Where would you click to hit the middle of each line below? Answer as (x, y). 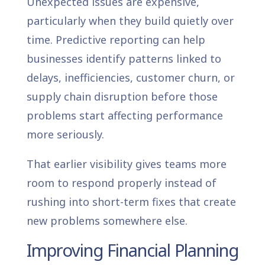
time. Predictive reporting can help (116, 39)
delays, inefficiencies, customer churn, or (130, 77)
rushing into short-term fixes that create (131, 201)
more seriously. (65, 134)
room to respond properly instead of (121, 182)
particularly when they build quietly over (130, 20)
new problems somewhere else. (107, 220)
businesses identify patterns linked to (124, 58)
